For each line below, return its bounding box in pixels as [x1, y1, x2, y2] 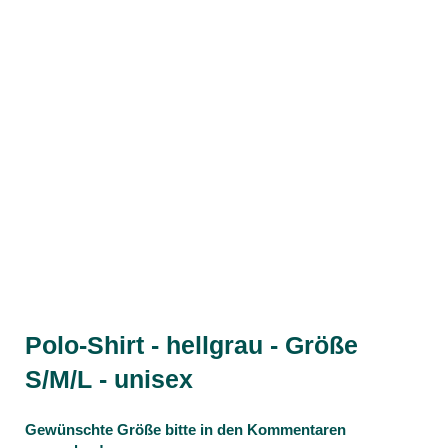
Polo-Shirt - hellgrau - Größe [25, 331, 358, 360]
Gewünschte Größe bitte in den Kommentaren [25, 420, 346, 438]
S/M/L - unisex [25, 365, 193, 394]
